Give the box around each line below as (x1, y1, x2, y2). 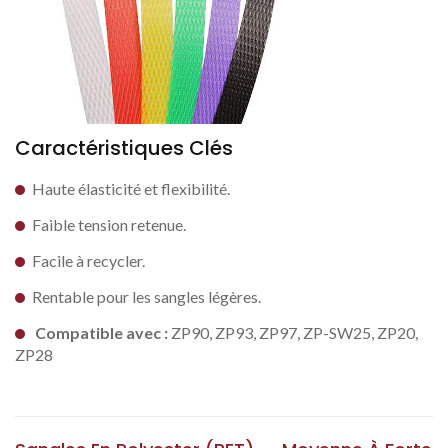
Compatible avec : (35, 323, 168, 342)
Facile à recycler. (32, 251, 145, 270)
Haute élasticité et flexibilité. (32, 179, 230, 198)
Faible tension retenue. (32, 215, 186, 234)
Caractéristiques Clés (15, 134, 233, 162)
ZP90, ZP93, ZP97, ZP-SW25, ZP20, (168, 323, 418, 342)
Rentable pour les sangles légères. (32, 287, 261, 306)
